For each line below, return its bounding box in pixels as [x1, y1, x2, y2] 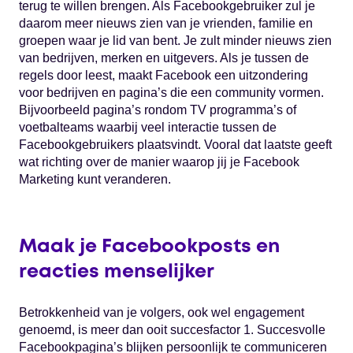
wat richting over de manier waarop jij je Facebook [19, 154, 299, 169]
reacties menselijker [19, 263, 214, 281]
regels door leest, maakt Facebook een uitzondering [19, 68, 308, 82]
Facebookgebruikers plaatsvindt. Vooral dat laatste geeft [19, 137, 332, 151]
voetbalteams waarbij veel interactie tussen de [19, 120, 277, 134]
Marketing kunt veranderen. [19, 172, 171, 186]
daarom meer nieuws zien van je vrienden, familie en [19, 16, 313, 30]
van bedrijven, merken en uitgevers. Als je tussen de [19, 50, 309, 65]
